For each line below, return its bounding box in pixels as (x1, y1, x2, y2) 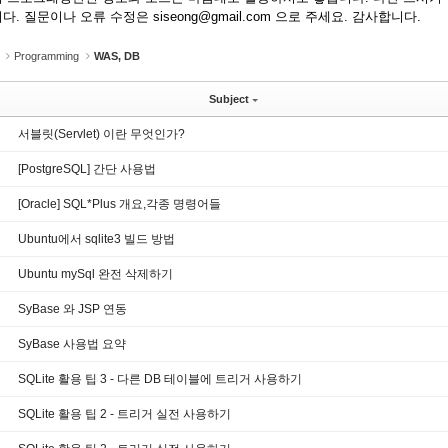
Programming (14, 50, 79, 62)
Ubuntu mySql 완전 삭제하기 (18, 267, 173, 281)
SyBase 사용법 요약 (18, 337, 126, 351)
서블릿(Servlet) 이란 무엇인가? (18, 127, 185, 141)
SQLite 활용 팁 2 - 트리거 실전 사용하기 (18, 407, 231, 421)
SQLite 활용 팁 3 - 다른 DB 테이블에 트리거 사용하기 (18, 372, 302, 386)
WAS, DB (94, 50, 140, 62)
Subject (208, 93, 249, 105)
